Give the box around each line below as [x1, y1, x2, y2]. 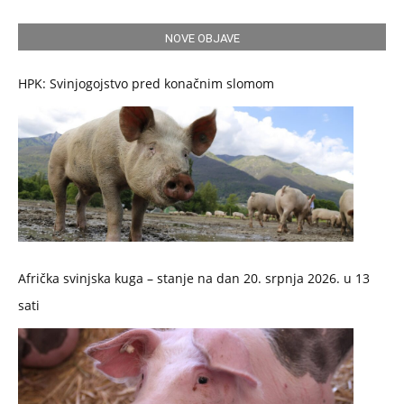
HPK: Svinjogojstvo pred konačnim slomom [18, 74, 274, 92]
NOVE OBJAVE [164, 31, 240, 45]
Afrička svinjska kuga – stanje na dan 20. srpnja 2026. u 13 [18, 269, 370, 287]
